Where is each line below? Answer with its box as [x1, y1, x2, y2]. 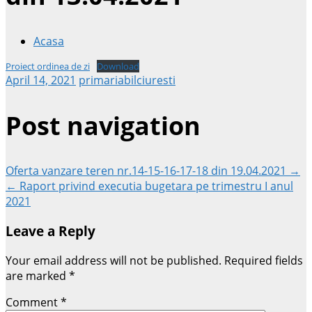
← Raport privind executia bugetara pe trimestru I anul [6, 178, 293, 194]
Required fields [224, 252, 303, 268]
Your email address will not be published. [6, 252, 221, 268]
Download [96, 59, 139, 72]
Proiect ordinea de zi [6, 59, 90, 72]
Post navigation [6, 108, 201, 143]
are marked [6, 267, 69, 283]
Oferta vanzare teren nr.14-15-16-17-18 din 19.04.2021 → [6, 163, 300, 179]
